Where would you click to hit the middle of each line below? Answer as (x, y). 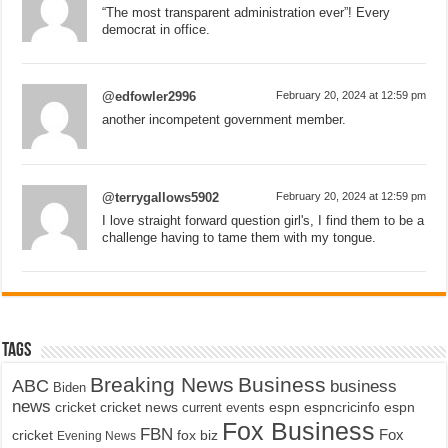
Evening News (97, 435)
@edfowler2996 (149, 96)
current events (224, 407)
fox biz (198, 434)
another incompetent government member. (224, 119)
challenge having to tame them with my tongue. (239, 237)
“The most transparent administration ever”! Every (246, 12)
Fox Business (299, 430)
